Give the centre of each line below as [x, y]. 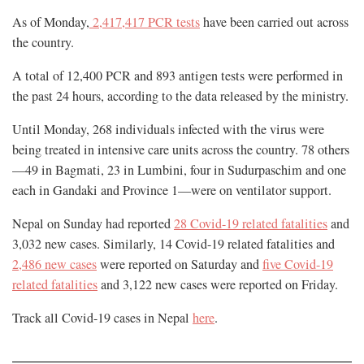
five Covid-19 [298, 264]
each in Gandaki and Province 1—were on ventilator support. [172, 190]
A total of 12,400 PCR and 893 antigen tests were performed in [178, 75]
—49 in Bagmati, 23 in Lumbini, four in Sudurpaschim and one [179, 169]
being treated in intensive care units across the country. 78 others [181, 149]
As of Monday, [51, 22]
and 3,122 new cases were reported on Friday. [218, 284]
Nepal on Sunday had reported [93, 223]
